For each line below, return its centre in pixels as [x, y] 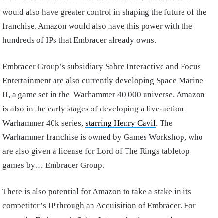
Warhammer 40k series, [44, 123]
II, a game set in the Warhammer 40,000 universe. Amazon [104, 95]
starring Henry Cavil [120, 123]
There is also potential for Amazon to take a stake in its [97, 192]
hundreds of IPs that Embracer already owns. [79, 40]
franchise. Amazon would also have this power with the [97, 26]
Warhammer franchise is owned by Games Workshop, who [103, 137]
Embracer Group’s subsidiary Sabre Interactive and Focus [102, 67]
